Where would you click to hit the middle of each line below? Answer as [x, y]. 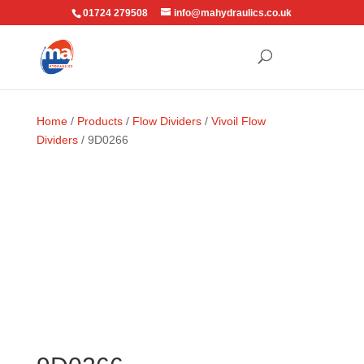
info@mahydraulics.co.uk [233, 13]
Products [100, 121]
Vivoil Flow [238, 121]
